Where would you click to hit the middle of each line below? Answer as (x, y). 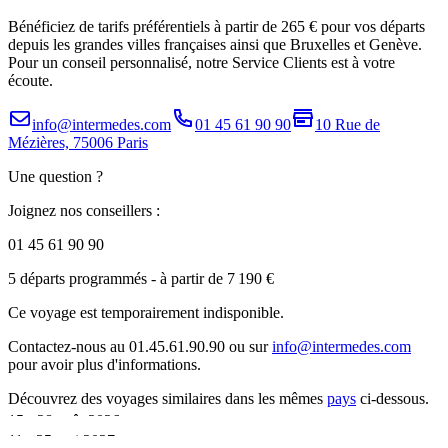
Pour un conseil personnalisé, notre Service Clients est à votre (201, 63)
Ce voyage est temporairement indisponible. (146, 313)
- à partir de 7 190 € (210, 279)
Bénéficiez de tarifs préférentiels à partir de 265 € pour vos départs (216, 27)
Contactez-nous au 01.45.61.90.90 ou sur (140, 347)
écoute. (30, 81)
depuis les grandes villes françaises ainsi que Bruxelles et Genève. (215, 45)
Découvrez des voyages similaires (114, 399)
